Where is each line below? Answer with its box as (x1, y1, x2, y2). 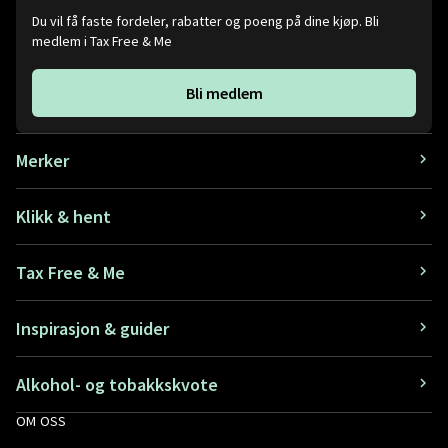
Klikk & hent (16, 205, 111, 228)
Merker (16, 149, 69, 172)
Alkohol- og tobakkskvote (16, 373, 218, 396)
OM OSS (16, 412, 67, 430)
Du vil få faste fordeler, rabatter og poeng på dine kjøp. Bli (32, 12, 379, 30)
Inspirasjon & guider (16, 317, 169, 340)
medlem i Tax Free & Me (32, 32, 172, 50)
